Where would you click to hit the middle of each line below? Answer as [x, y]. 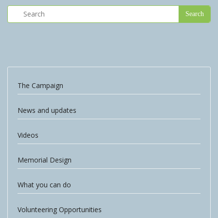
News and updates [47, 110]
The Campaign [40, 85]
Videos [28, 135]
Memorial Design [45, 160]
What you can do [44, 185]
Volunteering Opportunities [60, 209]
